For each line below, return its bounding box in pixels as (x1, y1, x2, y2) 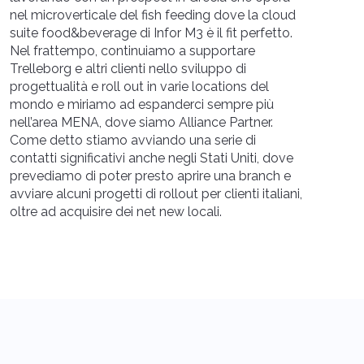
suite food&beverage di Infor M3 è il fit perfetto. (10, 25, 292, 41)
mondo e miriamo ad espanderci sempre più (10, 97, 274, 112)
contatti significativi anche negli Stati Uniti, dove (10, 150, 293, 166)
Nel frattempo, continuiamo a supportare (10, 43, 255, 58)
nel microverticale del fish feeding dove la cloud (10, 7, 296, 23)
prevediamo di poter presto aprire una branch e (10, 168, 291, 184)
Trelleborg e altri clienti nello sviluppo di (10, 61, 246, 76)
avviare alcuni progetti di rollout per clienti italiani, (10, 186, 302, 201)
